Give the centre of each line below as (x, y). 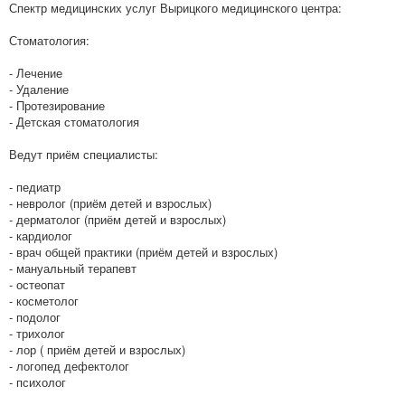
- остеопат (37, 284)
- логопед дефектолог (69, 365)
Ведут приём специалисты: (84, 154)
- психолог (38, 381)
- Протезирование (57, 105)
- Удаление (39, 89)
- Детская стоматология (74, 121)
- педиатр (35, 186)
